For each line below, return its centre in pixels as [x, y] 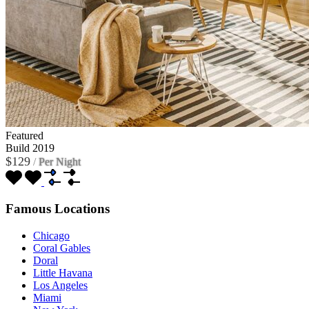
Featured [24, 136]
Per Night [60, 161]
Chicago [51, 235]
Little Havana [63, 272]
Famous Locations [58, 208]
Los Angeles [60, 285]
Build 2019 [30, 148]
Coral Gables [62, 248]
